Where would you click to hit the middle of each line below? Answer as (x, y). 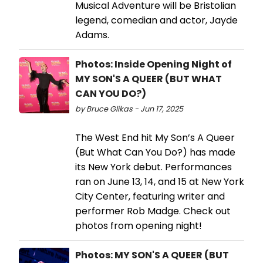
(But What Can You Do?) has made (155, 152)
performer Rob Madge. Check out (153, 211)
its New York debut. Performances (154, 167)
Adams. (92, 35)
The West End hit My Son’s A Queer (155, 137)
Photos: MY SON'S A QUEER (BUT (152, 255)
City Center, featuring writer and (150, 196)
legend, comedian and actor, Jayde (156, 20)
